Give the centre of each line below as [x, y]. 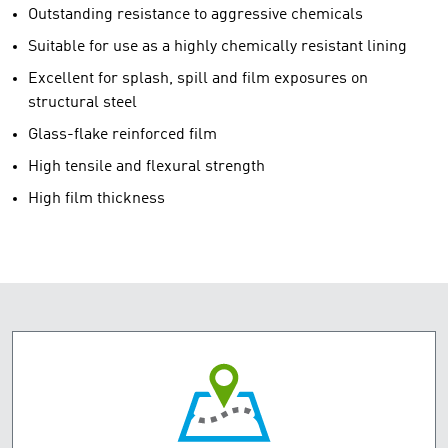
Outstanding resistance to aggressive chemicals [195, 15]
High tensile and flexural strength [146, 167]
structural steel [82, 103]
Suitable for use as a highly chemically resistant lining [217, 47]
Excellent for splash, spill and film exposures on [198, 79]
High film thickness [96, 199]
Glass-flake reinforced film [122, 135]
